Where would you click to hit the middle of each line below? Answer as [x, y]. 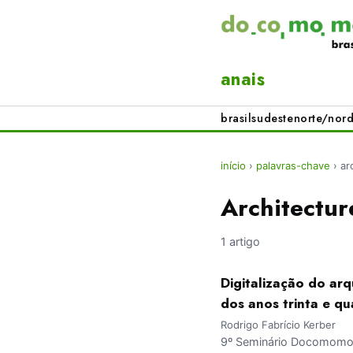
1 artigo [240, 242]
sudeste [273, 119]
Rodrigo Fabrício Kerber [278, 325]
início [233, 166]
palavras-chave [293, 166]
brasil [236, 119]
